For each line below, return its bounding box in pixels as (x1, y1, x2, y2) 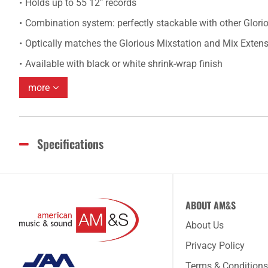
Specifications (37, 135, 103, 153)
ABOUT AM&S (185, 198, 236, 212)
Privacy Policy (185, 240, 245, 251)
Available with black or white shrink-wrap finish (25, 58, 223, 69)
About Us (185, 220, 224, 231)
